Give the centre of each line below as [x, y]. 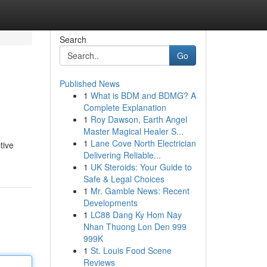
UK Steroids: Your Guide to [141, 167]
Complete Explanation [125, 107]
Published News [89, 83]
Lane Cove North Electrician [143, 143]
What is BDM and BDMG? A [143, 95]
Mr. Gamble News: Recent [140, 191]
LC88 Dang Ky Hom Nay [136, 215]
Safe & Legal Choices [124, 179]
